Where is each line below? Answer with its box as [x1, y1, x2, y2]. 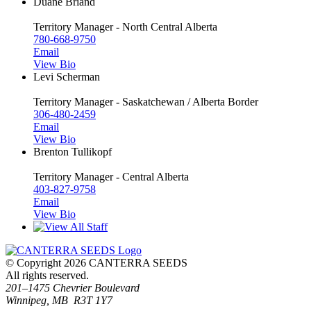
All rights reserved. [6, 269, 89, 281]
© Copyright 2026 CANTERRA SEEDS [6, 256, 187, 269]
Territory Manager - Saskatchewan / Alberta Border [33, 95, 258, 108]
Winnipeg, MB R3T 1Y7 [6, 294, 112, 306]
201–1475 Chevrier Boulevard [6, 281, 140, 294]
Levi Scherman [33, 70, 100, 83]
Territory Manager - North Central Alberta [33, 20, 217, 33]
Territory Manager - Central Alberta [33, 170, 189, 183]
